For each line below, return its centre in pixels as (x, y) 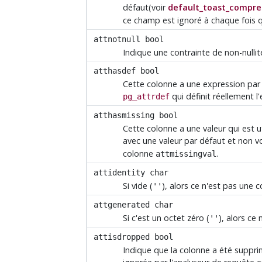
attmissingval (186, 154)
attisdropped (122, 237)
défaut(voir (146, 8)
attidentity (120, 172)
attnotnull (117, 39)
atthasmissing (124, 115)
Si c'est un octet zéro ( (166, 218)
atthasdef (115, 70)
